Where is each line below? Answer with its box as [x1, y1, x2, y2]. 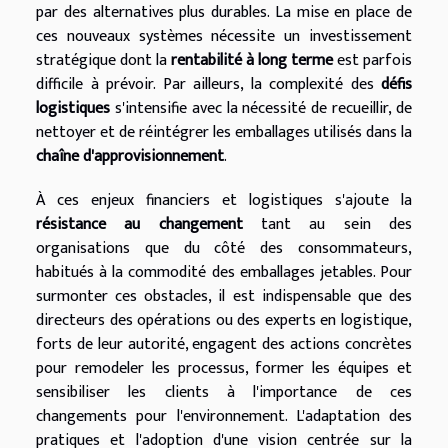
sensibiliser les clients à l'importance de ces [36, 378, 412, 406]
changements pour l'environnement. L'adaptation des [36, 402, 412, 430]
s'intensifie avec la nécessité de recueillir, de [110, 94, 412, 122]
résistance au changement [36, 210, 243, 238]
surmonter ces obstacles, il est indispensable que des [36, 282, 412, 310]
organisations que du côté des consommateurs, [36, 234, 412, 262]
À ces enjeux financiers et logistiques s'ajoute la [36, 186, 412, 214]
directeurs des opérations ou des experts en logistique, [36, 306, 412, 334]
